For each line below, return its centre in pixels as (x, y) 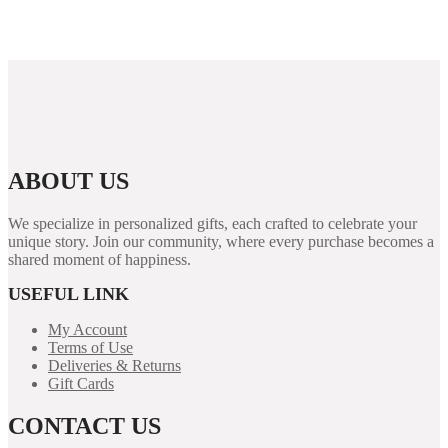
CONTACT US (84, 426)
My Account (87, 330)
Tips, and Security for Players (130, 30)
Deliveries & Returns (114, 366)
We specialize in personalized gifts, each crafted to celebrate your (212, 224)
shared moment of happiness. (99, 260)
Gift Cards (81, 384)
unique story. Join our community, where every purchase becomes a (221, 242)
